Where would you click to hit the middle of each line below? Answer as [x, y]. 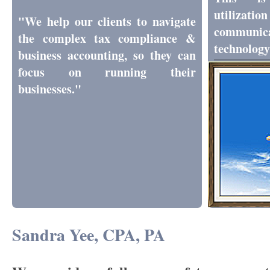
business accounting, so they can [107, 55]
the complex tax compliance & [107, 38]
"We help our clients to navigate [107, 21]
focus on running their [107, 72]
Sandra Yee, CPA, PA [89, 235]
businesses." [50, 89]
